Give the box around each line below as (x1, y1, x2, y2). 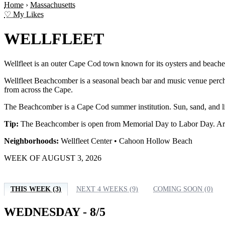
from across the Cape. (4, 85, 73, 94)
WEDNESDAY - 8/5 (4, 205, 105, 218)
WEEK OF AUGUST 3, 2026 (4, 153, 101, 162)
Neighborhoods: (4, 136, 59, 145)
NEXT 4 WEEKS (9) (76, 185, 138, 193)
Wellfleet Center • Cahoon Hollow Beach (59, 136, 192, 145)
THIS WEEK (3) (11, 185, 61, 193)
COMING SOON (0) (153, 185, 213, 193)
